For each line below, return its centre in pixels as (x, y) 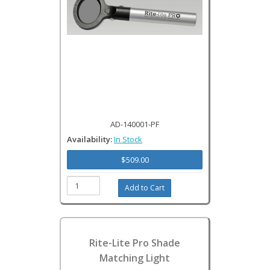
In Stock (128, 139)
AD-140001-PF (135, 124)
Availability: (90, 139)
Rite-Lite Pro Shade (135, 243)
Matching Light (135, 258)
